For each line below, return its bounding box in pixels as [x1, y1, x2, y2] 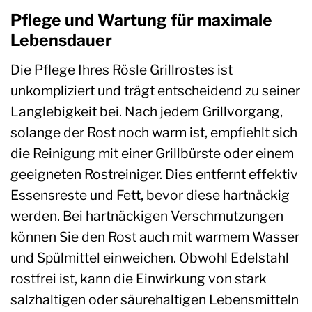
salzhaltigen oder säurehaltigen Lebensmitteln [10, 290, 299, 308]
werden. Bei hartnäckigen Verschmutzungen [10, 207, 283, 224]
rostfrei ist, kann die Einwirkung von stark [10, 270, 267, 287]
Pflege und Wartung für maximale [10, 10, 272, 31]
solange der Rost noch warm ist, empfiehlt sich [10, 123, 297, 141]
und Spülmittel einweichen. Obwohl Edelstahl [10, 249, 289, 266]
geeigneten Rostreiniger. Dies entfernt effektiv [10, 165, 298, 182]
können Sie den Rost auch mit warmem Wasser [10, 228, 299, 245]
